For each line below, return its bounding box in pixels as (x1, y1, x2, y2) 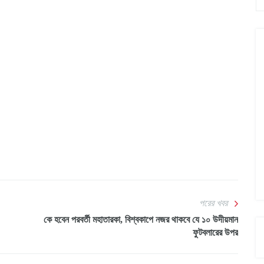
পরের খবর (199, 198, 227, 209)
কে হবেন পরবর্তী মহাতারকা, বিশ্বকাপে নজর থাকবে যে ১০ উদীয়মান (44, 214, 238, 225)
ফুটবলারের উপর (193, 227, 238, 238)
